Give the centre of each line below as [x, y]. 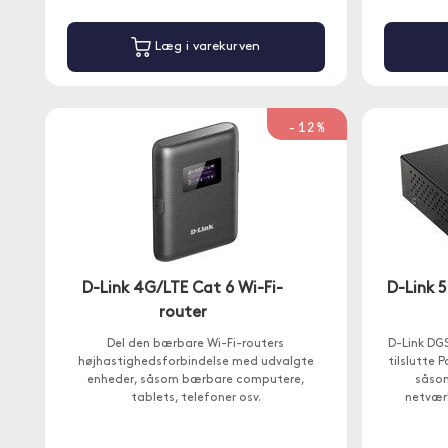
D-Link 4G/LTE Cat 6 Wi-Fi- [183, 289]
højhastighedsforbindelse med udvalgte [195, 362]
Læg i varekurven [206, 47]
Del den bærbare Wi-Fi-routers [196, 344]
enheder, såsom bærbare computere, [195, 380]
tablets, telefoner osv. [195, 398]
